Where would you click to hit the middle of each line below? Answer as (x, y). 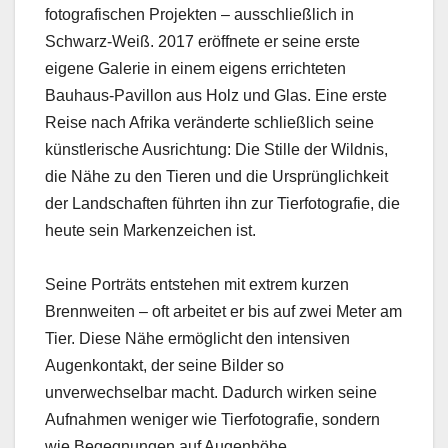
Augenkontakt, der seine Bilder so (164, 366)
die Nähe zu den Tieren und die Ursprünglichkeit (216, 177)
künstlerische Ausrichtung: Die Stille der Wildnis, (216, 150)
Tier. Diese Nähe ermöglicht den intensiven (197, 339)
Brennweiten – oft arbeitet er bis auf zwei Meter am (223, 312)
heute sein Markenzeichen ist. (150, 231)
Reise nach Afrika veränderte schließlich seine (209, 123)
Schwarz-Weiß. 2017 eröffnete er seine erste (202, 42)
